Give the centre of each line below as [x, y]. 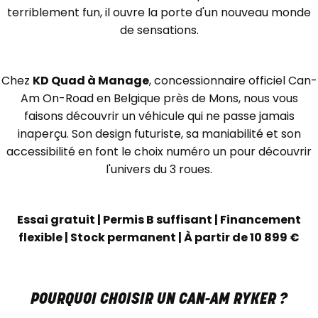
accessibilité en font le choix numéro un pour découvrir [159, 152]
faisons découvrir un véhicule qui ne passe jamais [159, 116]
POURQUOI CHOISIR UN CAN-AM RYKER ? [159, 300]
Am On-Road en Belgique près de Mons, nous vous [159, 99]
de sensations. [159, 31]
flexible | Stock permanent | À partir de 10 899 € [159, 238]
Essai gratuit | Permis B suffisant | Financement [159, 220]
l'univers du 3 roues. [159, 170]
